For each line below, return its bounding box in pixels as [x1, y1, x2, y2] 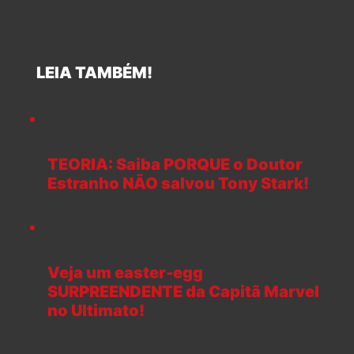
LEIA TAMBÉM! [24, 63, 153, 83]
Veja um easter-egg [47, 262, 203, 282]
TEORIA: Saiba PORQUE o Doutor [47, 155, 303, 175]
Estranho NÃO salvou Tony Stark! [47, 174, 309, 194]
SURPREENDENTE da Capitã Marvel [47, 281, 319, 301]
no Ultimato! [47, 300, 145, 320]
